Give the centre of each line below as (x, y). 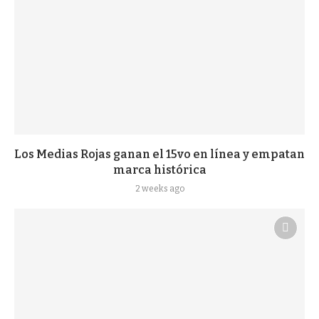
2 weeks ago (159, 189)
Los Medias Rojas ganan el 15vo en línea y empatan (159, 154)
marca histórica (159, 170)
